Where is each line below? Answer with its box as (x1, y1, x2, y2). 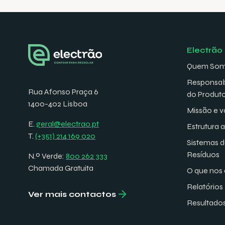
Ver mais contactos (28, 189, 116, 199)
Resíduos (187, 150, 219, 160)
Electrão (187, 45, 222, 55)
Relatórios (187, 182, 223, 192)
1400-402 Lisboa (28, 99, 87, 109)
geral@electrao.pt (36, 119, 99, 129)
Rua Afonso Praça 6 (28, 87, 98, 97)
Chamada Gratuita (28, 163, 93, 173)
